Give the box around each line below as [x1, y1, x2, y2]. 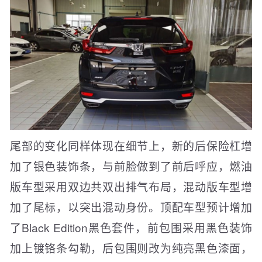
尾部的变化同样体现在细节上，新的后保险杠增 [10, 137, 252, 153]
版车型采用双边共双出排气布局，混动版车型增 [10, 178, 252, 194]
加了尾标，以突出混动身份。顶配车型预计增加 [10, 198, 252, 215]
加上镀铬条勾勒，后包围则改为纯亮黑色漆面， [10, 239, 252, 256]
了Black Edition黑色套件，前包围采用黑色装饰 [10, 219, 252, 235]
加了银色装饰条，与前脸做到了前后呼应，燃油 [10, 157, 252, 174]
